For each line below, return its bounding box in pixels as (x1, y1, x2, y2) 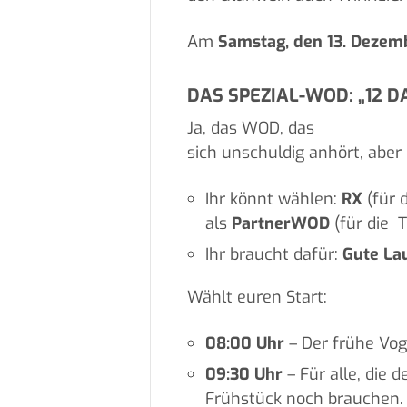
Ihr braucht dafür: (204, 243, 342, 266)
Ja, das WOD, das (186, 117, 314, 140)
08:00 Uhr (204, 333, 284, 355)
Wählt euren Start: (186, 286, 327, 309)
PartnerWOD (231, 213, 330, 235)
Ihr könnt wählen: (204, 188, 342, 211)
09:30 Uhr (204, 363, 283, 386)
